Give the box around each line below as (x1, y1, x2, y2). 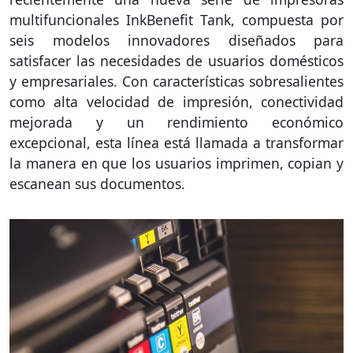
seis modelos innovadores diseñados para (9, 30, 344, 50)
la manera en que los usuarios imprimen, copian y (9, 153, 344, 173)
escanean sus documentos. (9, 173, 185, 193)
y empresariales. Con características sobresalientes (9, 71, 344, 91)
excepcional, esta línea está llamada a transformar (9, 132, 344, 152)
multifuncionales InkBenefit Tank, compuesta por (9, 9, 344, 29)
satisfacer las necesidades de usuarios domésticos (9, 50, 344, 70)
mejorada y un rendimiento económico (9, 112, 344, 132)
